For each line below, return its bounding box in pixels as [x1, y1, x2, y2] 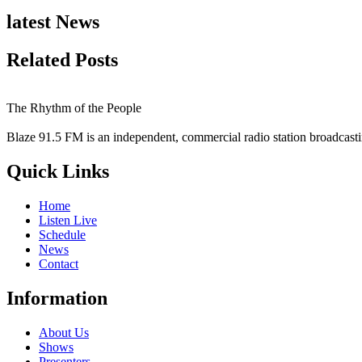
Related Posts [6, 48, 118, 70]
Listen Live [39, 213, 97, 228]
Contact [39, 257, 78, 271]
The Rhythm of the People [6, 101, 141, 116]
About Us [39, 326, 89, 340]
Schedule [39, 228, 86, 242]
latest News [6, 11, 99, 32]
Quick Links [6, 161, 109, 183]
